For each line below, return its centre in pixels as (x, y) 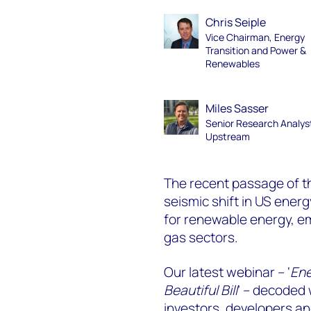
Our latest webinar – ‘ (227, 272)
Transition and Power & (256, 50)
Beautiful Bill (200, 290)
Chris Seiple (236, 22)
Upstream (228, 136)
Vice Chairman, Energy (255, 37)
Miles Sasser (237, 108)
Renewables (233, 64)
